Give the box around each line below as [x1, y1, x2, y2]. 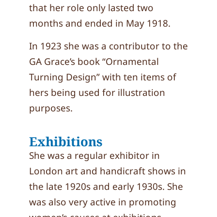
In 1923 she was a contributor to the [29, 40, 188, 52]
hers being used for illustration [29, 86, 165, 99]
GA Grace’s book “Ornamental [29, 55, 159, 68]
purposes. [29, 102, 73, 114]
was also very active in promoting [29, 196, 176, 208]
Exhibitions [29, 133, 103, 150]
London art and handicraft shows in [29, 165, 186, 177]
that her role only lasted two [29, 1, 154, 14]
